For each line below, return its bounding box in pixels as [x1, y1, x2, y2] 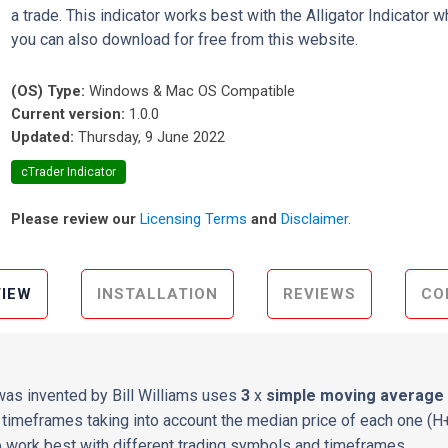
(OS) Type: [11, 82, 86, 100]
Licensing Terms [140, 210, 248, 228]
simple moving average [266, 386, 445, 405]
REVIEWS [282, 285, 356, 303]
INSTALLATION [96, 285, 218, 303]
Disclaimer [281, 210, 349, 228]
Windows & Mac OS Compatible [89, 82, 296, 100]
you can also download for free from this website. [11, 30, 359, 49]
